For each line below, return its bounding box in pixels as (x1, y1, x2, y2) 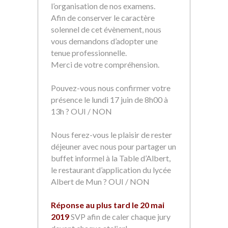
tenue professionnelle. (51, 48, 127, 58)
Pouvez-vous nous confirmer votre (51, 83, 170, 93)
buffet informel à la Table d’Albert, (51, 153, 170, 163)
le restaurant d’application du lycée (51, 165, 171, 175)
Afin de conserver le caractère (51, 13, 155, 22)
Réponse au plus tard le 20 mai (51, 200, 164, 210)
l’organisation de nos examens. (51, 1, 155, 11)
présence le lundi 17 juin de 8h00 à (51, 95, 168, 104)
